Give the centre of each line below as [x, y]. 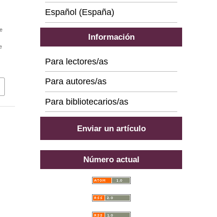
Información [111, 37]
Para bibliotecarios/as [87, 102]
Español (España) [80, 12]
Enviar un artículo [111, 129]
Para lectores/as [77, 61]
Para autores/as [76, 82]
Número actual [111, 160]
